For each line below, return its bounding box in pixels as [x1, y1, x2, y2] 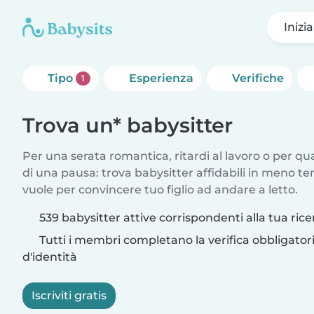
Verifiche [231, 71, 284, 85]
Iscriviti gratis [32, 289, 107, 302]
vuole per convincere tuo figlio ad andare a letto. [22, 183, 298, 196]
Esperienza [128, 71, 193, 85]
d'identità [22, 250, 77, 264]
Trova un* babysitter [22, 113, 233, 137]
